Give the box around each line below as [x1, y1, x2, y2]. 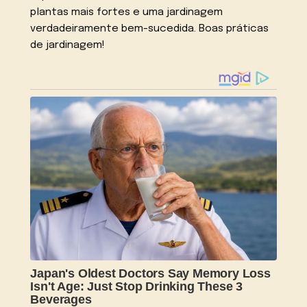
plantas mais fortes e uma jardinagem [30, 6, 223, 18]
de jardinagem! [30, 39, 106, 51]
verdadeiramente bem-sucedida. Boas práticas [30, 23, 269, 34]
